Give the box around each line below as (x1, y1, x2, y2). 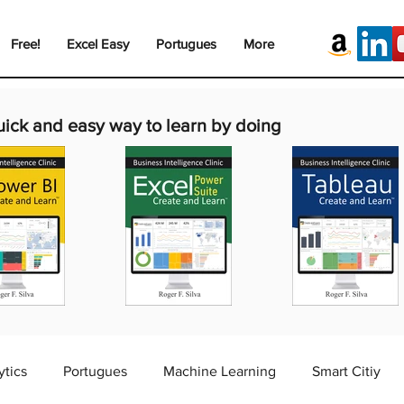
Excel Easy (67, 36, 129, 51)
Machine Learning (163, 363, 276, 380)
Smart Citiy (312, 363, 381, 380)
